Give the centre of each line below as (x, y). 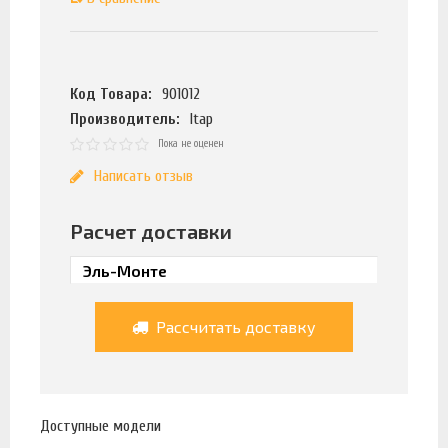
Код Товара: (111, 94)
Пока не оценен (191, 144)
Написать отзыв (143, 175)
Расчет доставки (151, 230)
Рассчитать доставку (233, 326)
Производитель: (125, 119)
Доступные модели (100, 426)
